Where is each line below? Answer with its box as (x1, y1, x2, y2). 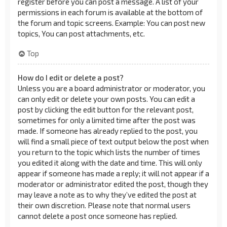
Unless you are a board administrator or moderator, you (18, 83, 205, 93)
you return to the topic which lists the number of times (18, 147, 200, 157)
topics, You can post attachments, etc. (18, 29, 145, 38)
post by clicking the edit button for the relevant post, (18, 104, 194, 114)
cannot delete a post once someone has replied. (18, 211, 177, 220)
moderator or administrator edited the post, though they (18, 179, 208, 188)
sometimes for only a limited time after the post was (18, 115, 196, 125)
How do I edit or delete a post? (18, 72, 124, 82)
